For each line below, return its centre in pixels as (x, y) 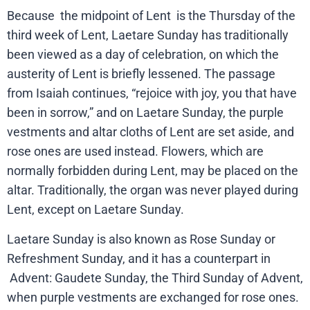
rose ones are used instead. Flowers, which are (135, 152)
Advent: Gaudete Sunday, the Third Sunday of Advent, (156, 277)
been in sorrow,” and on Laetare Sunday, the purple (145, 113)
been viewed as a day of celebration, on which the (143, 55)
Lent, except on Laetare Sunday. (95, 210)
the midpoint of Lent (116, 16)
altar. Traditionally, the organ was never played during (153, 190)
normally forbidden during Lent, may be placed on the (153, 171)
